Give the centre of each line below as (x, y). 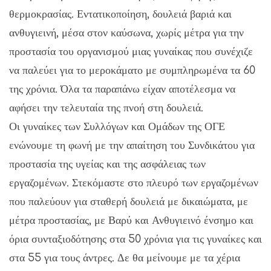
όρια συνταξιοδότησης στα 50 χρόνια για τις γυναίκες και (135, 239)
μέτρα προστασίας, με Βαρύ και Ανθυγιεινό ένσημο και (131, 220)
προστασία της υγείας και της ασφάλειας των (107, 164)
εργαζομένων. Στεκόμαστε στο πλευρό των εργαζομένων (134, 182)
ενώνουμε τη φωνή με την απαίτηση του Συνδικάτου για (132, 145)
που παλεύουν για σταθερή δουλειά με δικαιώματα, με (129, 201)
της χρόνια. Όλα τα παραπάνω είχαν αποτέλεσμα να (122, 89)
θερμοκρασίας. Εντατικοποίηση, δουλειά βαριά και (120, 14)
